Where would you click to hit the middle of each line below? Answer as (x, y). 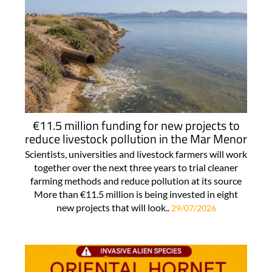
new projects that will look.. (114, 207)
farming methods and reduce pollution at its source (136, 180)
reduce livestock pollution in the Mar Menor (136, 138)
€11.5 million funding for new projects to (136, 125)
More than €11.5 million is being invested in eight (136, 194)
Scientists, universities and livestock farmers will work (136, 154)
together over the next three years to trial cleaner (136, 167)
